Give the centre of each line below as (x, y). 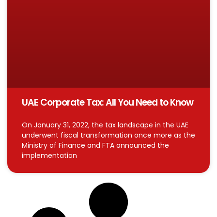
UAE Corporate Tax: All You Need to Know (108, 103)
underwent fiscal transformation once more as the (108, 135)
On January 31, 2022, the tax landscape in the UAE (105, 125)
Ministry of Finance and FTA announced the (95, 146)
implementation (49, 156)
